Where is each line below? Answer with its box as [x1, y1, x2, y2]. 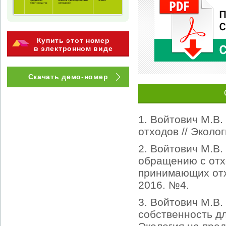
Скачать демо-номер [28, 73, 108, 81]
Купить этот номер [36, 36, 110, 44]
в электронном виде [33, 44, 113, 52]
